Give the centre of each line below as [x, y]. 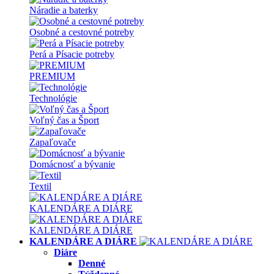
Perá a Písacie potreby [72, 54]
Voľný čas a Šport [64, 120]
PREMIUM [52, 76]
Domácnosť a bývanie [72, 164]
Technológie [53, 98]
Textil [40, 186]
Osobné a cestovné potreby [82, 32]
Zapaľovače [53, 142]
